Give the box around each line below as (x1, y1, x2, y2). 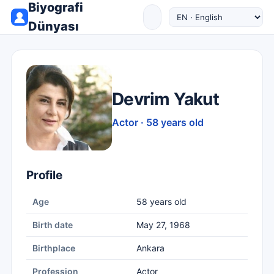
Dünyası (28, 19, 79, 34)
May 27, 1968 (136, 220, 190, 230)
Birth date (32, 220, 73, 230)
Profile (26, 168, 62, 182)
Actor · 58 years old (112, 116, 204, 128)
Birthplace (32, 243, 75, 253)
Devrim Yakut (112, 88, 220, 109)
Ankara (136, 243, 165, 253)
